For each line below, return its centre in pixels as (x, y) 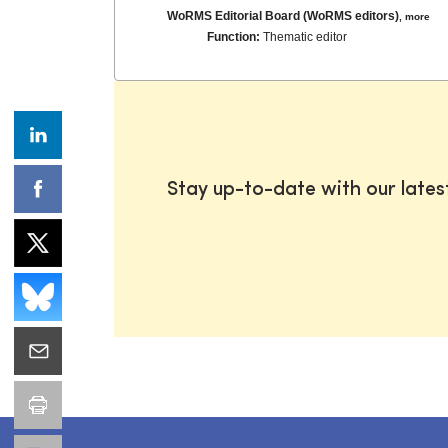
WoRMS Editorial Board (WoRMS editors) (283, 15)
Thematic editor (305, 36)
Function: (235, 36)
